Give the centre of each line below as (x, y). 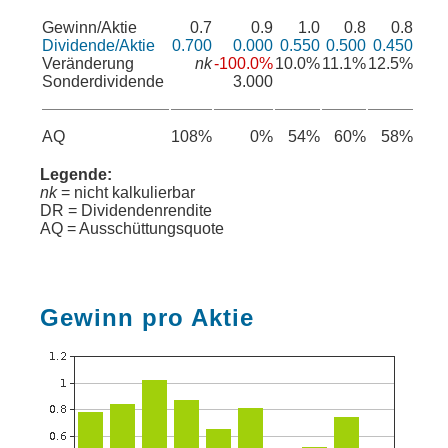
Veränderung (88, 63)
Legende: (76, 174)
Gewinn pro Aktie (147, 317)
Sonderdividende (103, 81)
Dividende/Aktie (98, 45)
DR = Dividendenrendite (126, 210)
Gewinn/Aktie (89, 27)
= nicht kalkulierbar (126, 192)
